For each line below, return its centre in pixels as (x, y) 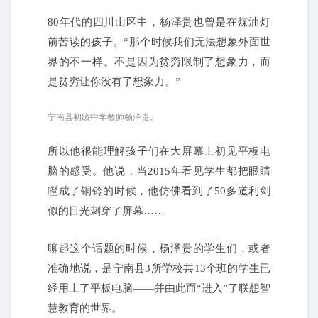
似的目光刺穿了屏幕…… (106, 211)
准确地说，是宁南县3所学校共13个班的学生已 (159, 269)
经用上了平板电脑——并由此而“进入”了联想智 (159, 289)
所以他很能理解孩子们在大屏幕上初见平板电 (159, 152)
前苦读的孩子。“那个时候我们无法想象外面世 (159, 42)
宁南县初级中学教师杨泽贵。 (103, 117)
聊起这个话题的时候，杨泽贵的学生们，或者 (159, 249)
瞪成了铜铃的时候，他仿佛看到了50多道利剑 (159, 191)
